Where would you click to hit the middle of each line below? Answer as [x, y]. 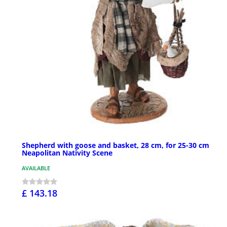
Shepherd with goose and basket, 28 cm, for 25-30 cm [116, 145]
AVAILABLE [36, 168]
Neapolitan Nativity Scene [67, 153]
